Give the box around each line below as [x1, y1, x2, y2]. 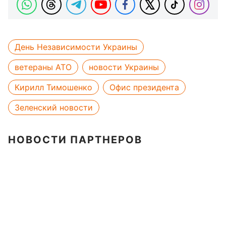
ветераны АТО [15, 62, 72, 73]
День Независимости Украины [15, 42, 137, 52]
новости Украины [89, 62, 159, 73]
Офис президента [109, 82, 179, 93]
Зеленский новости [15, 102, 93, 113]
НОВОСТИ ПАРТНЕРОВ [8, 134, 142, 146]
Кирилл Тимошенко [15, 82, 92, 93]
